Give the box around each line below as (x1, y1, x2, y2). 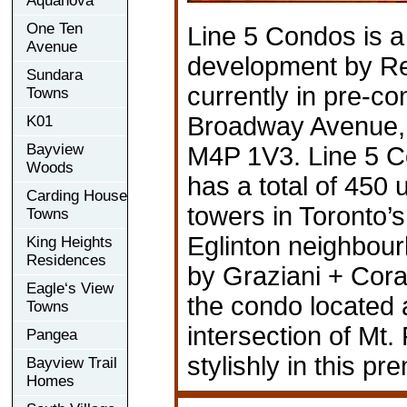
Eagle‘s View (26, 279, 114, 297)
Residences (26, 251, 106, 269)
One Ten (26, 19, 83, 37)
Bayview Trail (26, 353, 117, 372)
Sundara (26, 65, 83, 84)
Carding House (26, 186, 127, 204)
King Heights (26, 233, 113, 251)
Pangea (26, 325, 77, 343)
